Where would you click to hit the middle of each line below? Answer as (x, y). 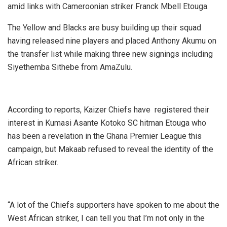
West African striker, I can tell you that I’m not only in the (106, 218)
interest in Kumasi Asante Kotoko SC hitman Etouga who (107, 123)
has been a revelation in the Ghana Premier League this (105, 136)
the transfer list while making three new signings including (110, 54)
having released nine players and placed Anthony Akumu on (112, 41)
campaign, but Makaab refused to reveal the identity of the (110, 149)
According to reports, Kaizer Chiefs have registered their (108, 109)
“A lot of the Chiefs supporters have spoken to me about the (113, 205)
